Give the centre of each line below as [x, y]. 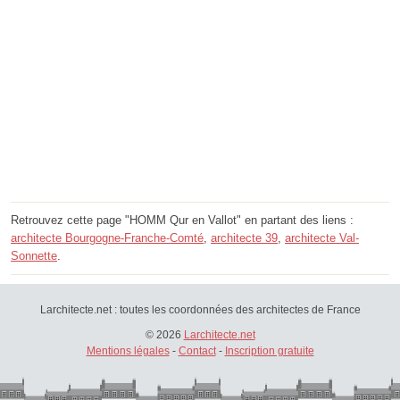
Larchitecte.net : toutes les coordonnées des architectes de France [200, 310]
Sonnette [34, 256]
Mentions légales [128, 351]
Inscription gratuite [269, 351]
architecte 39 [244, 238]
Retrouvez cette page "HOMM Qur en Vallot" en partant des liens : [182, 221]
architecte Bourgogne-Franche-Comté [107, 238]
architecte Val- [322, 238]
